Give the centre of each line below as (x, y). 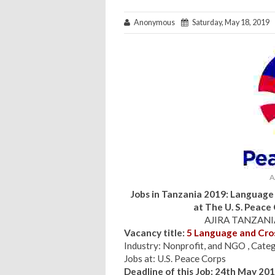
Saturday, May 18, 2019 (229, 22)
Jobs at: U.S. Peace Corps (175, 258)
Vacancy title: (154, 232)
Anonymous (156, 22)
